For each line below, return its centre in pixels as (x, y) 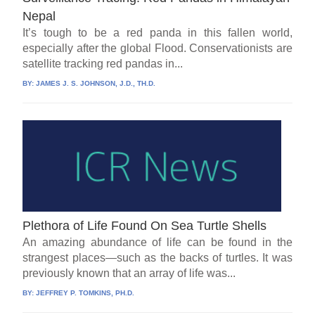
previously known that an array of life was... (129, 273)
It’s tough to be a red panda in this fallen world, (157, 32)
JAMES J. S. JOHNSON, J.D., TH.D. (96, 83)
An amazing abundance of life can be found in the (157, 242)
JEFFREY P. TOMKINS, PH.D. (85, 292)
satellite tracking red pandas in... (103, 63)
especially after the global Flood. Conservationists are (157, 48)
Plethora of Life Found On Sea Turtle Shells (145, 225)
